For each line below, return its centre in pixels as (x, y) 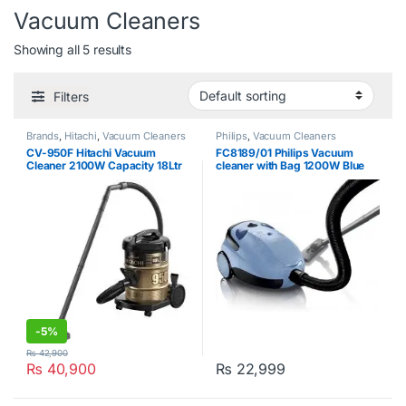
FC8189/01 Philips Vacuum (285, 152)
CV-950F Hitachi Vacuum (91, 152)
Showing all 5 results (73, 50)
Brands (43, 135)
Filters (71, 96)
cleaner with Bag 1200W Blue (290, 165)
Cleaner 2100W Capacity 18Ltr (105, 165)
